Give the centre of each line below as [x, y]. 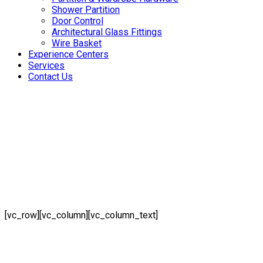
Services [46, 65]
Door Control [77, 21]
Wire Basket [77, 43]
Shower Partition [86, 10]
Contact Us [50, 77]
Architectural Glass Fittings [107, 32]
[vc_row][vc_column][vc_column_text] [81, 215]
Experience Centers [68, 54]
